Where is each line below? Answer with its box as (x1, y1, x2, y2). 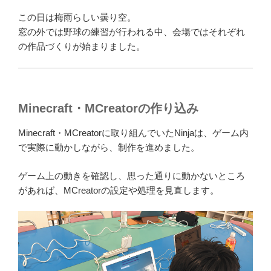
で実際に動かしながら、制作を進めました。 (18, 142, 200, 153)
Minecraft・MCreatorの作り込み (18, 102, 198, 116)
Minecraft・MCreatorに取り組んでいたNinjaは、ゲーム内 (18, 128, 249, 139)
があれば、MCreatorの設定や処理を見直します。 (18, 184, 219, 195)
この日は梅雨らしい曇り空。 (18, 12, 136, 23)
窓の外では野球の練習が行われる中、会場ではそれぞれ (18, 27, 245, 38)
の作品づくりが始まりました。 (18, 41, 145, 52)
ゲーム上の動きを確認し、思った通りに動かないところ (18, 170, 245, 181)
